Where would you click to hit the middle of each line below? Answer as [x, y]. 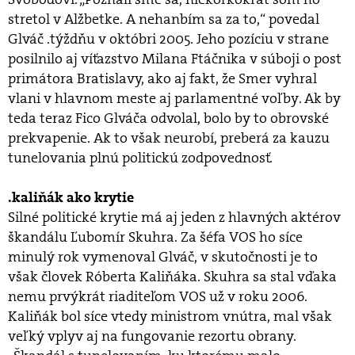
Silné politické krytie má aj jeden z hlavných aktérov [174, 217]
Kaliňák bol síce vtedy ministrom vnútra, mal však [170, 316]
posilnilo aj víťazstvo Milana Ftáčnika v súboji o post [175, 59]
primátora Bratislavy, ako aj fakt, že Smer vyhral [162, 78]
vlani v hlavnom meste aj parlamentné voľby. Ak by [174, 98]
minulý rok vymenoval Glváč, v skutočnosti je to [163, 257]
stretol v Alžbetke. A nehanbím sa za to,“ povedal [164, 19]
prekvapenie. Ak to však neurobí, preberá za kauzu [169, 138]
